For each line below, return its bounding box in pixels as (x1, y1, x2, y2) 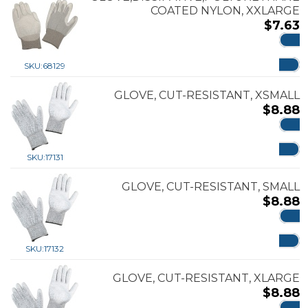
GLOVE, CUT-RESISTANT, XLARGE (113, 271, 300, 285)
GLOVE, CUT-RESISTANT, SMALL (122, 179, 300, 193)
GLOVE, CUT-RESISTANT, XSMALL (114, 88, 300, 102)
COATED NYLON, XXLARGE (151, 3, 300, 17)
